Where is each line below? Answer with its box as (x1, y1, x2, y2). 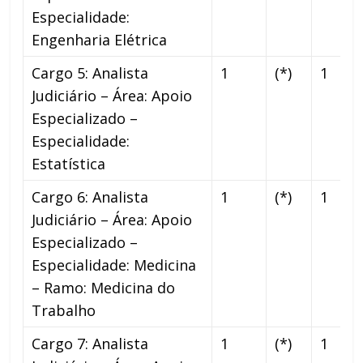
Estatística (32, 153, 106, 173)
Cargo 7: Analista (32, 333, 149, 353)
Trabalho (32, 300, 96, 320)
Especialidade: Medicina (32, 254, 197, 275)
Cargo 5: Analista (32, 62, 149, 83)
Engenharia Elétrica (32, 29, 168, 49)
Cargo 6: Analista (32, 186, 149, 207)
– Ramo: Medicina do (32, 277, 176, 297)
